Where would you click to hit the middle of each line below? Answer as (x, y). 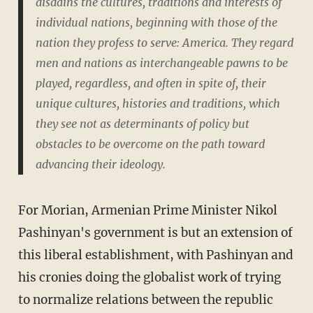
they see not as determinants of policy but (142, 123)
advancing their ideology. (100, 164)
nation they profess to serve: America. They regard (164, 42)
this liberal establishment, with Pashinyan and (155, 255)
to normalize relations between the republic (145, 300)
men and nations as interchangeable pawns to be (161, 63)
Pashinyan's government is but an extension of (155, 233)
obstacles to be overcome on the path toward (150, 144)
